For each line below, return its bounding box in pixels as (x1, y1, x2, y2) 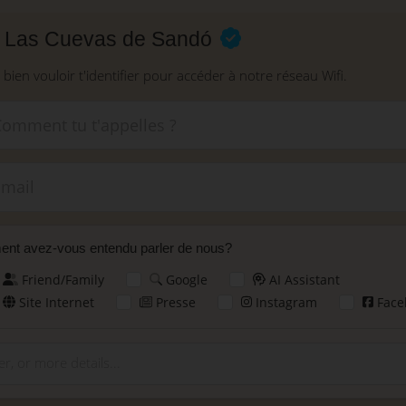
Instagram (252, 293, 318, 311)
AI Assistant (266, 270, 341, 288)
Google (162, 270, 208, 288)
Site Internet (14, 293, 94, 311)
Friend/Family (18, 270, 105, 288)
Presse (151, 293, 196, 311)
